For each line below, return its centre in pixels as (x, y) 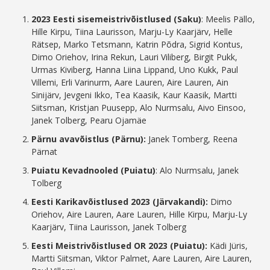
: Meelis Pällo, (228, 19)
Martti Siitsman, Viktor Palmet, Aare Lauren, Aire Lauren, (142, 259)
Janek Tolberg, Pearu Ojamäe (89, 121)
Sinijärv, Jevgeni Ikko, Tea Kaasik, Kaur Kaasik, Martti (134, 95)
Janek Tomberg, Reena (193, 139)
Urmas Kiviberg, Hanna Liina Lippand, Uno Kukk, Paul (135, 70)
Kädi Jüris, (229, 246)
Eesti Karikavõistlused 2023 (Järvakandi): (121, 202)
